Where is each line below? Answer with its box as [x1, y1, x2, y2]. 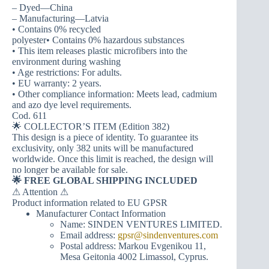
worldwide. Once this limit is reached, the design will [12, 153, 213, 164]
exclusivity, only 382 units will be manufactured [12, 142, 193, 153]
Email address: [60, 229, 118, 240]
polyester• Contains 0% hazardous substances [12, 34, 184, 45]
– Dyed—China [12, 2, 73, 13]
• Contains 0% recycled [12, 23, 101, 34]
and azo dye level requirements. [12, 99, 131, 110]
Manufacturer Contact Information [36, 208, 166, 219]
